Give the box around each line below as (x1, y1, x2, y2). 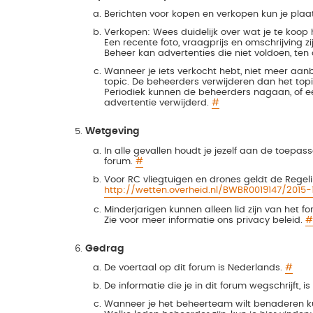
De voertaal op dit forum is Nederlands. (103, 263, 285, 273)
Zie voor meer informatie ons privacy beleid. (103, 214, 305, 225)
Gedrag (85, 243, 125, 254)
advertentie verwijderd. (103, 98, 212, 108)
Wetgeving (85, 126, 140, 137)
